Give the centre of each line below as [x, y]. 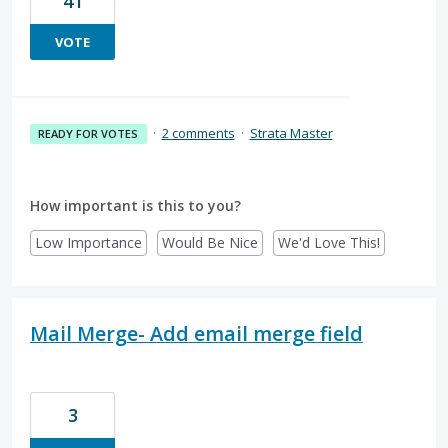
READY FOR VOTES [88, 133]
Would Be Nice [210, 242]
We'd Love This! [329, 242]
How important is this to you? [135, 205]
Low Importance [88, 242]
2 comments [198, 132]
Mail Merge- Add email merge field [196, 333]
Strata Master [291, 132]
